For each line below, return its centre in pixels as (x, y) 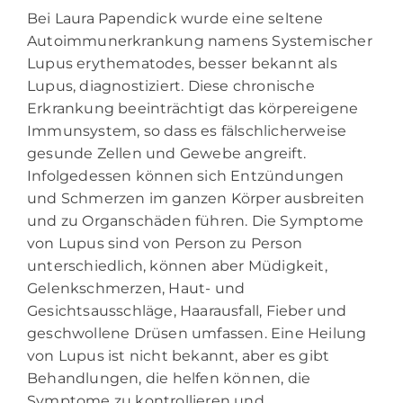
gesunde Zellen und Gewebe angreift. (167, 153)
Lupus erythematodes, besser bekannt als (182, 63)
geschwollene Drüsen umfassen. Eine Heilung (197, 333)
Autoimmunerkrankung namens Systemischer (200, 40)
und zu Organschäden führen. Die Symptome (196, 220)
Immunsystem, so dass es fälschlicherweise (187, 130)
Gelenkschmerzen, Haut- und (136, 288)
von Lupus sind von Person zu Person (165, 243)
